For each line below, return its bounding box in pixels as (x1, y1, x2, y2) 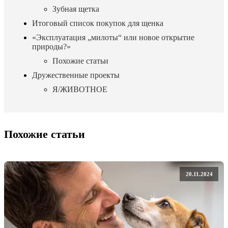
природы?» (32, 42, 71, 51)
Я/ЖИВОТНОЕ (52, 85, 107, 94)
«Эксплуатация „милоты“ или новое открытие (32, 33, 194, 42)
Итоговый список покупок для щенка (32, 19, 163, 27)
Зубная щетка (52, 5, 99, 13)
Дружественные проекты (32, 71, 120, 79)
